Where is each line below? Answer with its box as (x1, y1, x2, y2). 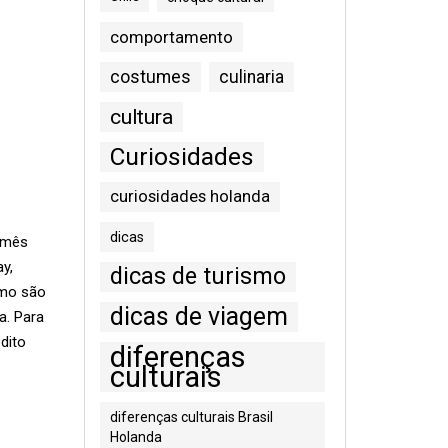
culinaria (218, 67, 284, 87)
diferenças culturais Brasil (109, 409, 273, 425)
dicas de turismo (109, 263, 286, 290)
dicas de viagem (109, 302, 288, 331)
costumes (109, 66, 191, 87)
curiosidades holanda (109, 187, 270, 206)
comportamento (109, 27, 233, 47)
